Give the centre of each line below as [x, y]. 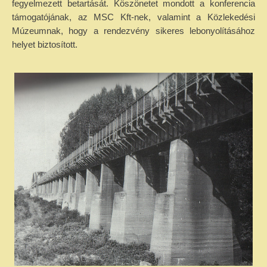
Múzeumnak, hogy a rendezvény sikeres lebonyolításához [133, 31]
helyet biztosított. [45, 44]
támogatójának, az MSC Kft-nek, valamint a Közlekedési [133, 17]
